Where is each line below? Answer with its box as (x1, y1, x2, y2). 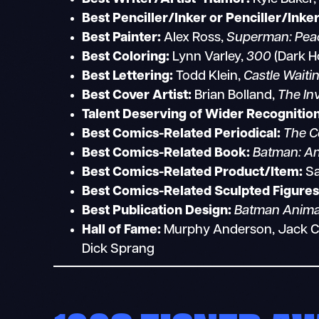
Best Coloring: (82, 50, 170, 64)
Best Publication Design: (82, 204, 232, 218)
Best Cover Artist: (82, 88, 192, 103)
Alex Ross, (161, 31, 227, 45)
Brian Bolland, (192, 88, 278, 103)
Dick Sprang (82, 242, 155, 256)
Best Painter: (82, 31, 162, 45)
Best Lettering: (82, 69, 174, 83)
